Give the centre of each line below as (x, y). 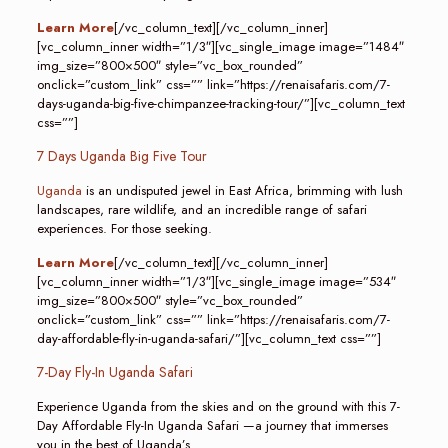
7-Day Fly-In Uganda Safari (114, 372)
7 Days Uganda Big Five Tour (121, 156)
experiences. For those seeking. (124, 228)
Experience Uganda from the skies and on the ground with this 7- (218, 406)
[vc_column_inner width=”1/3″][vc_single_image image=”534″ (216, 281)
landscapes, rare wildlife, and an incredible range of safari (201, 209)
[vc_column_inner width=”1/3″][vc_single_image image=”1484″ (220, 46)
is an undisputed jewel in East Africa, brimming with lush (242, 190)
